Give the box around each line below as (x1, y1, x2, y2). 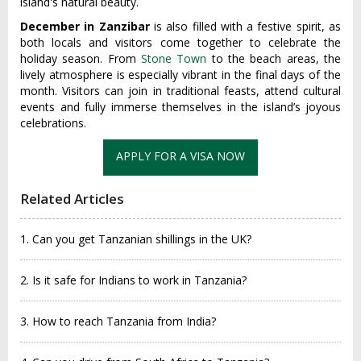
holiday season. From (20, 51, 141, 66)
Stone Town (141, 51, 207, 66)
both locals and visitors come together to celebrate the (20, 35, 341, 50)
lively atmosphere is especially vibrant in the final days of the (20, 67, 341, 82)
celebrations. (20, 115, 86, 131)
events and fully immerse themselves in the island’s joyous (20, 99, 341, 114)
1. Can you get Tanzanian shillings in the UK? (20, 231, 251, 247)
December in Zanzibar (20, 19, 154, 34)
